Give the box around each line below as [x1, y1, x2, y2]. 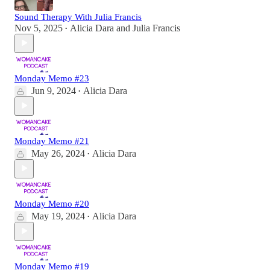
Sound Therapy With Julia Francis [14, 11, 142, 22]
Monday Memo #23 [14, 73, 89, 83]
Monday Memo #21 [14, 136, 89, 146]
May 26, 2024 [31, 148, 85, 159]
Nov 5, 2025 [14, 22, 63, 33]
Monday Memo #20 [14, 198, 89, 209]
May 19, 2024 [31, 210, 85, 221]
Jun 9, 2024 [31, 85, 76, 96]
